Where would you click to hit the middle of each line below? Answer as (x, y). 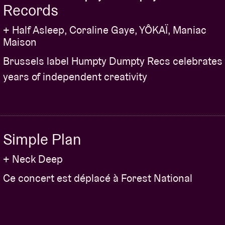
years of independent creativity (75, 77)
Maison (20, 42)
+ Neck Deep (33, 159)
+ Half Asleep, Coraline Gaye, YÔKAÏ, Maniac (105, 30)
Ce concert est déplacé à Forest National (98, 178)
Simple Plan (42, 140)
